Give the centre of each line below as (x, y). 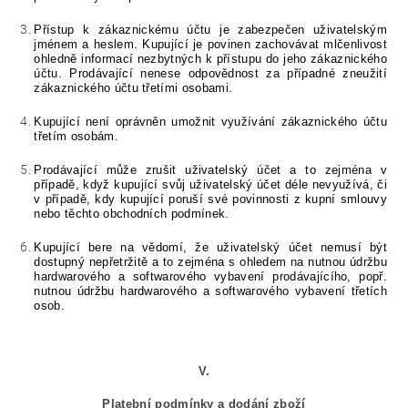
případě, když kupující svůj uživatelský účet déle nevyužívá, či (210, 185)
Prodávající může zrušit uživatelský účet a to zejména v (210, 170)
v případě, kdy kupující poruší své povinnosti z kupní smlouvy (210, 199)
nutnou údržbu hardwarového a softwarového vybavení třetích (210, 291)
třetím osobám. (76, 137)
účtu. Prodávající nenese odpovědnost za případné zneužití (210, 74)
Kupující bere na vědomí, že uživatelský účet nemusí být (210, 248)
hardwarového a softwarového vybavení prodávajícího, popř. (210, 277)
